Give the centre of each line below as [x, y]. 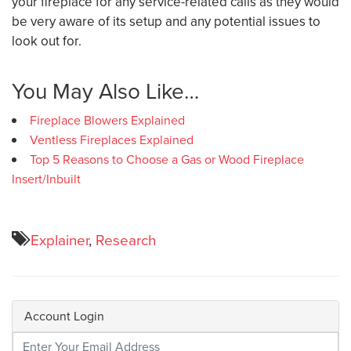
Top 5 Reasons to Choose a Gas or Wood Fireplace [167, 159]
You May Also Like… [105, 91]
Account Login [64, 316]
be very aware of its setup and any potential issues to [166, 21]
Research [126, 240]
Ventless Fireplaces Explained [112, 139]
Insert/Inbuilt [46, 179]
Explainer [60, 240]
